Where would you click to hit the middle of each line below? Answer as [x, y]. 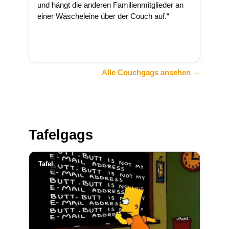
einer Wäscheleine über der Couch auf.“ [103, 16]
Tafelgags [61, 135]
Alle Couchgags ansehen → [151, 73]
